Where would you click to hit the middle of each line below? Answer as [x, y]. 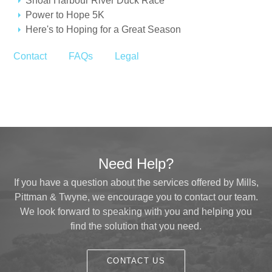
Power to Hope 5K [65, 15]
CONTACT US [136, 261]
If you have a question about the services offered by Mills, [136, 182]
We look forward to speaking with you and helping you [136, 212]
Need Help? [136, 164]
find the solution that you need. [136, 226]
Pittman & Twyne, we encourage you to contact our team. [136, 197]
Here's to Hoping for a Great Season [104, 29]
